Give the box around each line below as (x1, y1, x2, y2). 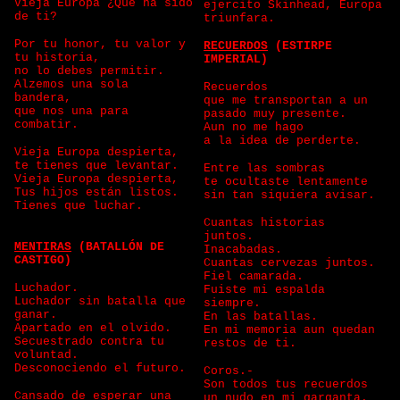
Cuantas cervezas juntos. (204, 256, 382, 270)
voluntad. (14, 348, 86, 362)
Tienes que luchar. (14, 199, 150, 212)
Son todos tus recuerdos (204, 378, 375, 391)
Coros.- (204, 364, 261, 378)
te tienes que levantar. (14, 159, 186, 172)
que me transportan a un (204, 94, 368, 107)
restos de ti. (204, 337, 304, 350)
